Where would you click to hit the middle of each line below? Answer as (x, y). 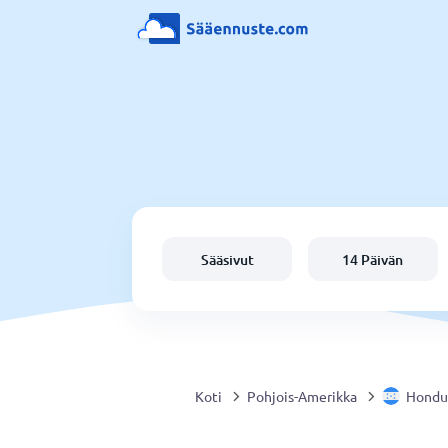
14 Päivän (373, 259)
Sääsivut (227, 259)
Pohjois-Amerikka (302, 396)
